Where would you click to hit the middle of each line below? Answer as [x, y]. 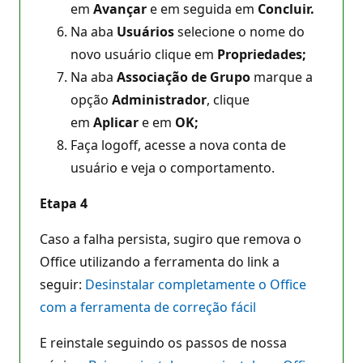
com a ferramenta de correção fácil [148, 307]
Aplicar [116, 122]
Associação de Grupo [184, 77]
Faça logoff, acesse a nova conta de [178, 145]
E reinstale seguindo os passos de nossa [163, 342]
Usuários [145, 31]
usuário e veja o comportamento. [173, 167]
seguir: [62, 284]
